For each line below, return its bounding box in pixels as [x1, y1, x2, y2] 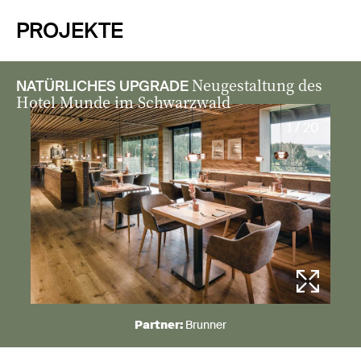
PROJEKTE [16, 17, 123, 44]
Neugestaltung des [192, 74, 322, 95]
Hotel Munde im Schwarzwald [16, 91, 230, 112]
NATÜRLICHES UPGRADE [16, 77, 189, 96]
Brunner [185, 317, 226, 333]
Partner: [135, 317, 185, 333]
